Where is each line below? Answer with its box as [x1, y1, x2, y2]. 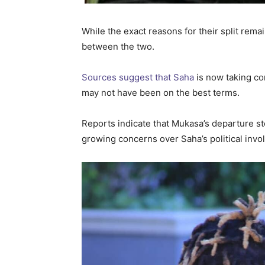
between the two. [82, 41, 154, 53]
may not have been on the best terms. [82, 87, 240, 99]
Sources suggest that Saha [82, 72, 194, 83]
